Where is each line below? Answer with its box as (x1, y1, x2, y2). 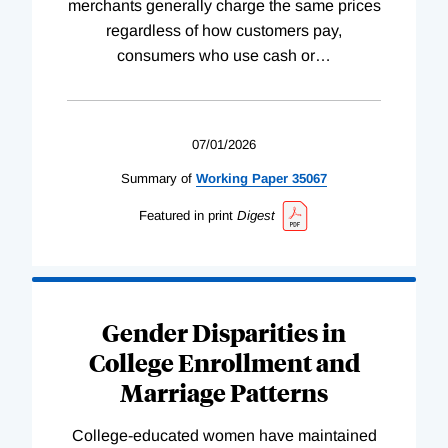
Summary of (121, 171, 192, 187)
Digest (236, 208, 275, 224)
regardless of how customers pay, (106, 22, 342, 40)
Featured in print (138, 208, 233, 224)
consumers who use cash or (117, 47, 315, 65)
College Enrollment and (88, 345, 360, 378)
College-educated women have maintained (71, 426, 377, 444)
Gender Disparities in (102, 315, 346, 348)
